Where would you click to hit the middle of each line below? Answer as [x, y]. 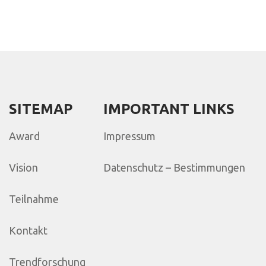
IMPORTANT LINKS [169, 109]
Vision [23, 167]
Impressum [129, 136]
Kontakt [28, 230]
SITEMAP [41, 109]
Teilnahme [34, 199]
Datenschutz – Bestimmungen [174, 167]
